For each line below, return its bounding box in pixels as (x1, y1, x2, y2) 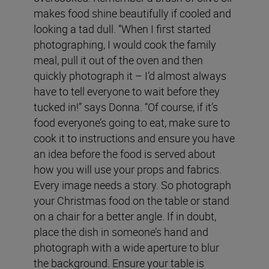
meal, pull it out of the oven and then (34, 52, 203, 67)
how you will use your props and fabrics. (34, 162, 222, 177)
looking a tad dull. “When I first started (34, 21, 211, 36)
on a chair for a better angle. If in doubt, (34, 208, 216, 223)
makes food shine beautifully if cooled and (34, 5, 231, 20)
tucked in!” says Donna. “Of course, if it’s (34, 99, 218, 114)
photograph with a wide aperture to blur (34, 240, 219, 255)
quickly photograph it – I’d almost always (34, 68, 226, 83)
